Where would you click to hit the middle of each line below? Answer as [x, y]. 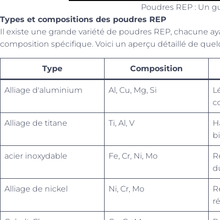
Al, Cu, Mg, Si [133, 90]
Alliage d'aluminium [43, 90]
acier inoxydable [36, 156]
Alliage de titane [36, 123]
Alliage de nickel [36, 189]
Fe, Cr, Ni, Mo [133, 156]
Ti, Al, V [122, 123]
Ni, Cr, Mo [126, 189]
